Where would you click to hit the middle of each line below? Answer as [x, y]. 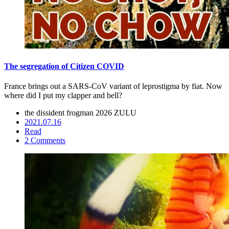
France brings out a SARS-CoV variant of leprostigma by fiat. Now [113, 86]
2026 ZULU [116, 112]
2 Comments [45, 140]
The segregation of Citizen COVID [64, 66]
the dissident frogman [60, 112]
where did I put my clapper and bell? [63, 95]
